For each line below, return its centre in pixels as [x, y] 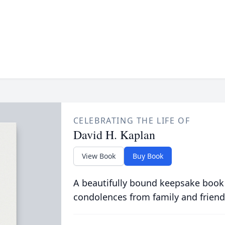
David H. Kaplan [114, 135]
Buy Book [148, 156]
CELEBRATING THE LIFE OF [132, 121]
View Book [98, 156]
